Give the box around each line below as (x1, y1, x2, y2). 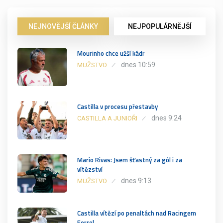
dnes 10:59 (121, 60, 155, 69)
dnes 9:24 (151, 113, 182, 122)
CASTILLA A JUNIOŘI (77, 114, 137, 122)
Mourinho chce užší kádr (77, 48, 145, 58)
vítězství (77, 164, 103, 174)
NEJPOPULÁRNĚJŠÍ (128, 22, 192, 30)
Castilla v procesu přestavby (77, 101, 158, 111)
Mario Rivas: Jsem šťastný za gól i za (77, 154, 182, 165)
